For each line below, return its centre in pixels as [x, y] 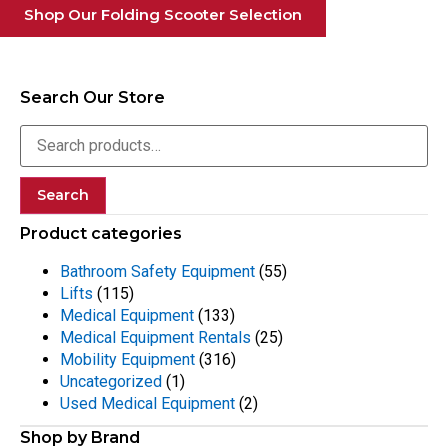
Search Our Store [92, 97]
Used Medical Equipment [147, 403]
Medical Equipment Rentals [155, 337]
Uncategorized [111, 381]
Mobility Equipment [127, 359]
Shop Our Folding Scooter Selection [163, 14]
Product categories [101, 233]
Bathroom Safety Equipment [157, 271]
